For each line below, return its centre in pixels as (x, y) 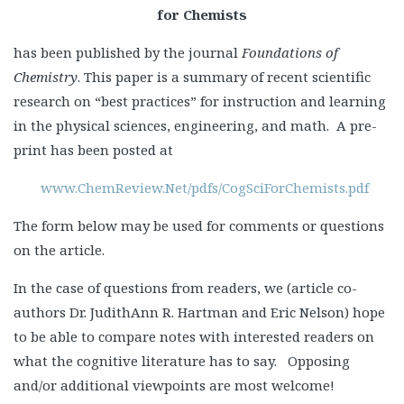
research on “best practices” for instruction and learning (200, 101)
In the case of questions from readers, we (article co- (185, 288)
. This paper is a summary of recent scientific (224, 77)
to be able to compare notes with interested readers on (194, 337)
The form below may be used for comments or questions (199, 226)
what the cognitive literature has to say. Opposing (182, 361)
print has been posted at (93, 150)
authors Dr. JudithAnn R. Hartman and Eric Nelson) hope (199, 312)
